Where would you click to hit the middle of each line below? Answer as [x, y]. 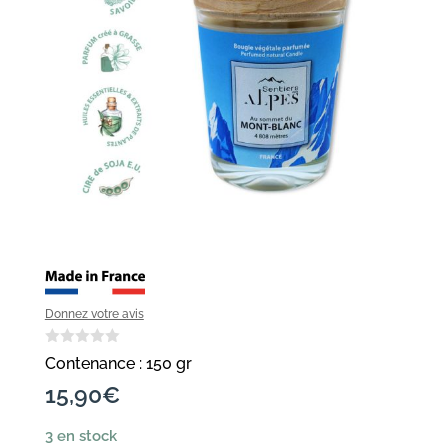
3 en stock [80, 435]
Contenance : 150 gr [118, 363]
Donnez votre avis [94, 313]
